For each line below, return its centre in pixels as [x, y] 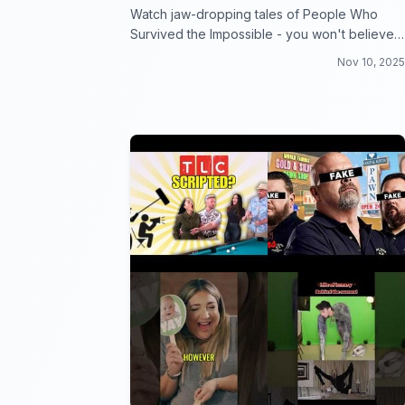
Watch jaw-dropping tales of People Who [254, 14]
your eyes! [162, 54]
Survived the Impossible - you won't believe [262, 34]
